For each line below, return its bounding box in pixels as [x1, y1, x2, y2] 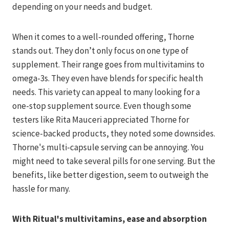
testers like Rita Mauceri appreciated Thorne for [12, 113, 189, 125]
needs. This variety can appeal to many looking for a [12, 86, 200, 98]
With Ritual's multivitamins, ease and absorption [12, 213, 207, 224]
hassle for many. [12, 182, 70, 194]
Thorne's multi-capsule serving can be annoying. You [12, 141, 204, 153]
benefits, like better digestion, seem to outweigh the [12, 169, 209, 180]
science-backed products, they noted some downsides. [12, 127, 215, 139]
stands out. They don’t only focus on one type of [12, 44, 189, 56]
